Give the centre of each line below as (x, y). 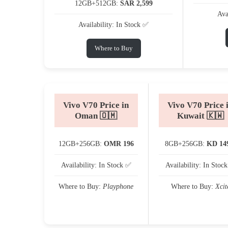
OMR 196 (119, 144)
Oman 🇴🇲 (96, 116)
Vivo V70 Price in (96, 105)
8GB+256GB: (186, 144)
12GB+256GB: (81, 144)
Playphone (118, 186)
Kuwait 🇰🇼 (200, 116)
